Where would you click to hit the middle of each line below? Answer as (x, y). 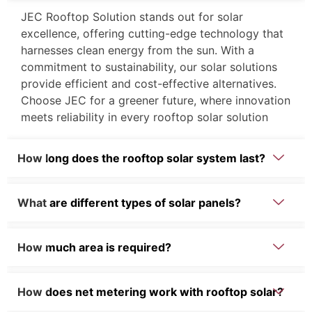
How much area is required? (94, 248)
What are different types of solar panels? (129, 203)
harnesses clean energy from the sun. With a (138, 50)
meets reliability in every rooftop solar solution (145, 117)
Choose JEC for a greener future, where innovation (156, 101)
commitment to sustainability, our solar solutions (149, 67)
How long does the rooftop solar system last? (141, 158)
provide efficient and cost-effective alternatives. (149, 84)
